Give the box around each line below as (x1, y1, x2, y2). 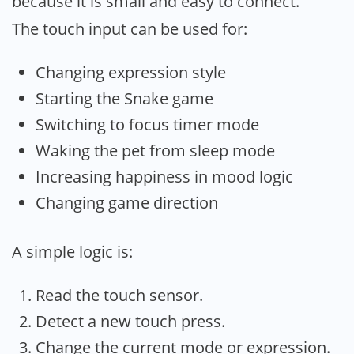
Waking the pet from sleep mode (36, 139, 275, 161)
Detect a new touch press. (36, 310, 225, 332)
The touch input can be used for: (12, 17, 247, 40)
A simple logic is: (12, 241, 133, 263)
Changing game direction (36, 191, 218, 213)
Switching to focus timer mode (36, 113, 259, 135)
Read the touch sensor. (36, 284, 203, 306)
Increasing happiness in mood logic (36, 165, 293, 187)
